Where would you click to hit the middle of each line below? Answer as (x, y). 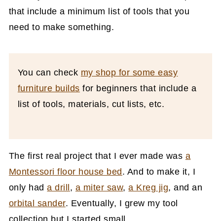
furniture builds (49, 88)
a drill (58, 187)
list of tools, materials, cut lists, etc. (91, 104)
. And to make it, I (159, 171)
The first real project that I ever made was (97, 156)
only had (28, 187)
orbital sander (37, 203)
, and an (185, 187)
